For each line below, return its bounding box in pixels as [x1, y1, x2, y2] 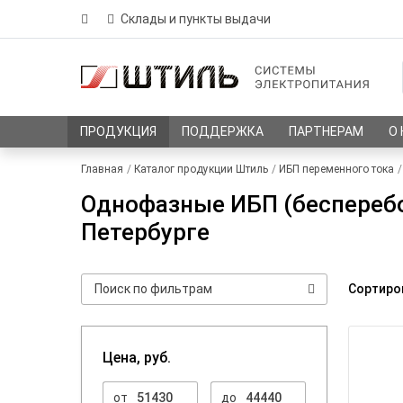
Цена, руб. [103, 349, 171, 367]
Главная [81, 162, 123, 175]
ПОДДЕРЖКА [182, 124, 264, 139]
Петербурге [81, 218, 210, 246]
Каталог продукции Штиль [134, 162, 268, 175]
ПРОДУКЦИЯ [80, 124, 157, 139]
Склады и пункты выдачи [121, 11, 271, 26]
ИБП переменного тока [279, 162, 394, 175]
